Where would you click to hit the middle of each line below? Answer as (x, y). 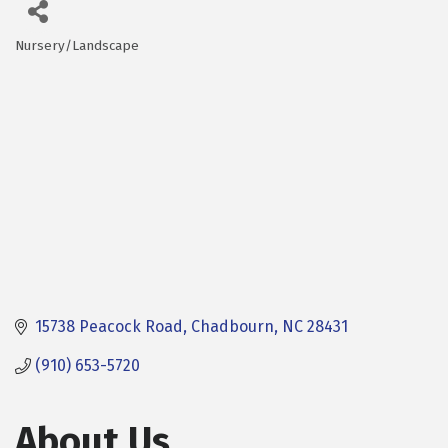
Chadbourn (232, 327)
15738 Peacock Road (109, 327)
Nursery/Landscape (77, 45)
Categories (65, 60)
